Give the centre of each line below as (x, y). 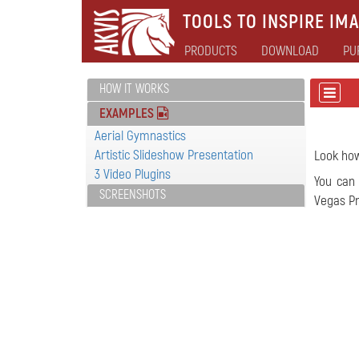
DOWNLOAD (290, 51)
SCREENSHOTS (133, 195)
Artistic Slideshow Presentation (174, 155)
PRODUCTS (211, 51)
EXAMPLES (128, 113)
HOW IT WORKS (134, 89)
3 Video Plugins (133, 174)
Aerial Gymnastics (140, 136)
